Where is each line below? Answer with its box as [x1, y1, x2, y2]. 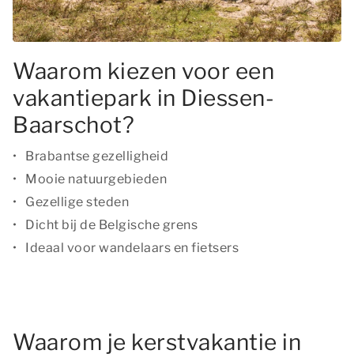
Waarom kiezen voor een [13, 58, 274, 85]
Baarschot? [13, 111, 134, 138]
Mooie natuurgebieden [25, 171, 167, 186]
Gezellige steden [25, 194, 129, 209]
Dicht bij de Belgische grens [25, 217, 198, 232]
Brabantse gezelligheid [25, 149, 168, 164]
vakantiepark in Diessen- [13, 85, 274, 111]
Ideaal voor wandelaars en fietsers [25, 240, 239, 255]
